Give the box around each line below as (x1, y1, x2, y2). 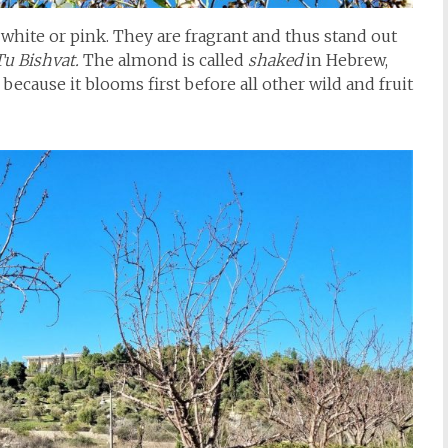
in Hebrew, (302, 50, 388, 71)
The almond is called (79, 50, 248, 71)
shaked (248, 50, 302, 71)
